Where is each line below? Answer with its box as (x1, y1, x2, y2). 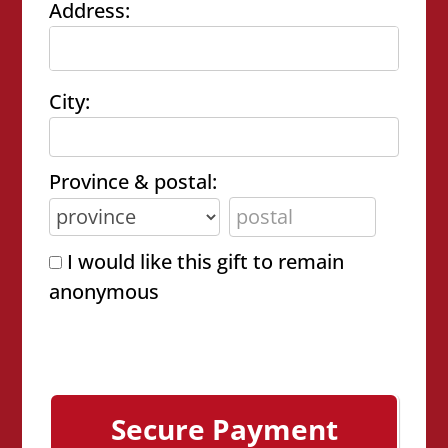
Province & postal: (49, 168, 218, 195)
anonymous (49, 278, 160, 305)
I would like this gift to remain (67, 248, 345, 275)
